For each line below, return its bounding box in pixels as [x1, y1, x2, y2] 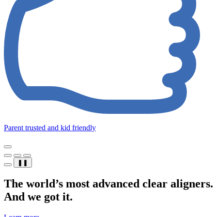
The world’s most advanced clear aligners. [4, 177, 213, 190]
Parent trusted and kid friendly [4, 123, 96, 132]
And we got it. [4, 190, 73, 203]
